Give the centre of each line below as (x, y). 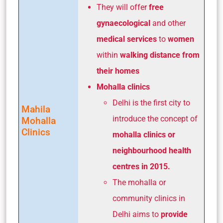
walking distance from (160, 55)
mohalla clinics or (144, 135)
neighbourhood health (152, 151)
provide (174, 215)
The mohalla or (139, 183)
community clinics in (149, 199)
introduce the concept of (155, 119)
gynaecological (124, 23)
